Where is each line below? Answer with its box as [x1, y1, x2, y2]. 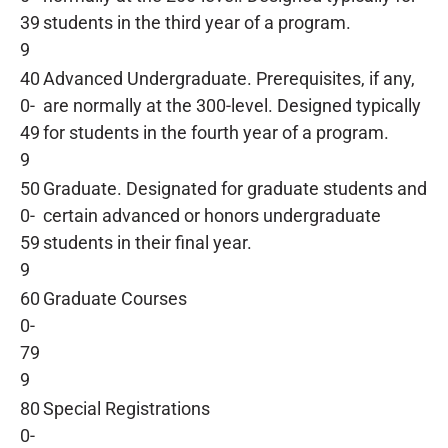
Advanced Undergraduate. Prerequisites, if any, [43, 68, 415, 89]
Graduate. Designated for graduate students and [43, 178, 427, 199]
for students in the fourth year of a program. [43, 122, 389, 143]
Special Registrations [43, 398, 210, 419]
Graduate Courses [43, 288, 187, 309]
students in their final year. [43, 232, 252, 253]
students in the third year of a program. [43, 12, 351, 33]
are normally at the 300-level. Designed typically [43, 95, 421, 116]
